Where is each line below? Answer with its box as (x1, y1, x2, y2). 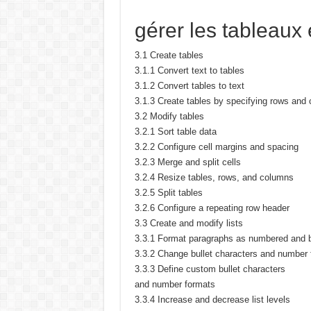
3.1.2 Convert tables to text (134, 81, 244, 91)
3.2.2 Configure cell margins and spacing (134, 142, 299, 152)
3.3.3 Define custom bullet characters (134, 264, 285, 274)
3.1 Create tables (134, 50, 203, 60)
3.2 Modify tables (134, 111, 204, 121)
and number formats (134, 279, 215, 289)
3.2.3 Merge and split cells (134, 157, 241, 167)
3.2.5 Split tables (134, 187, 203, 198)
